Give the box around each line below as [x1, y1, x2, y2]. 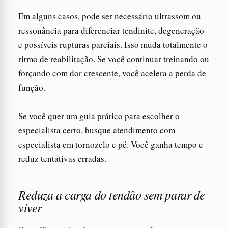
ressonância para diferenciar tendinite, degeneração [18, 24, 204, 36]
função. [18, 81, 45, 93]
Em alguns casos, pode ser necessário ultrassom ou [18, 10, 201, 22]
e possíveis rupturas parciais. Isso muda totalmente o [18, 38, 208, 50]
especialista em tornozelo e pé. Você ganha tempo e [18, 138, 203, 150]
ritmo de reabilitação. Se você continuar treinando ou [18, 52, 209, 65]
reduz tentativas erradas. [18, 152, 106, 164]
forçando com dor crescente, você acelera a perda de [18, 67, 206, 79]
